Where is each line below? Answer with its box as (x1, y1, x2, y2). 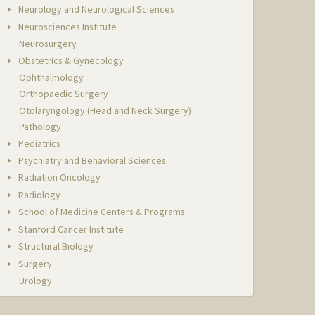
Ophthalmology (19, 70, 84, 84)
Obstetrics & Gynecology (16, 53, 124, 67)
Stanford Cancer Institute (16, 222, 124, 236)
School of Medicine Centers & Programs (16, 205, 186, 219)
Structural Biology (16, 240, 94, 253)
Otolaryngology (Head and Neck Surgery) (19, 103, 192, 117)
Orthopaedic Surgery (19, 87, 109, 101)
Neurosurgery (19, 37, 77, 51)
